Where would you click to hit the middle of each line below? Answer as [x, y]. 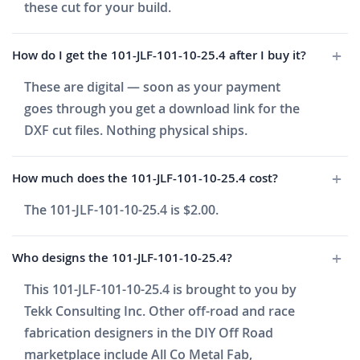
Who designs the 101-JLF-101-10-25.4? [122, 258]
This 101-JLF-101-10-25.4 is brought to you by [160, 290]
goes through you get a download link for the [162, 109]
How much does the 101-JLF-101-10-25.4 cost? [145, 178]
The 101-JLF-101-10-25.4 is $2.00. [121, 210]
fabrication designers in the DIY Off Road [149, 333]
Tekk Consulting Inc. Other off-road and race [160, 311]
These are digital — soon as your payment [152, 87]
